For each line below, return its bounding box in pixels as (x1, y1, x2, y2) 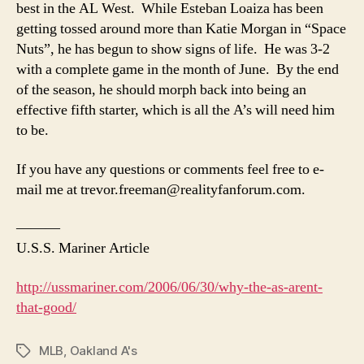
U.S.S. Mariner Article (16, 239, 149, 258)
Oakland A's (69, 342, 137, 358)
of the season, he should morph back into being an (16, 80, 306, 99)
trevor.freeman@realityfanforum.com (80, 180, 301, 199)
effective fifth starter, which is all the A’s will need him (16, 101, 335, 119)
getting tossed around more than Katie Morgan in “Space (16, 19, 346, 38)
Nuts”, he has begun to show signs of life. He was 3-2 (16, 40, 330, 58)
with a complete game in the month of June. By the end (16, 60, 339, 79)
